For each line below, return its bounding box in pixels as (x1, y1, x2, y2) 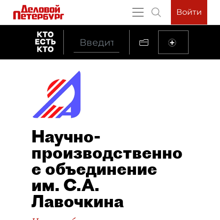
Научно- (31, 126, 101, 147)
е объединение (31, 158, 157, 179)
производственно (31, 142, 183, 163)
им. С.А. (31, 174, 99, 195)
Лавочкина (31, 191, 124, 212)
